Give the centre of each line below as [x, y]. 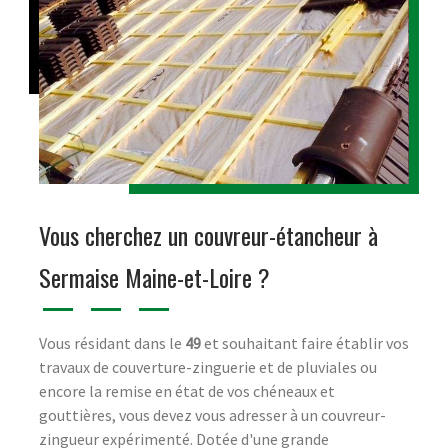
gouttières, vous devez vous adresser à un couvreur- [212, 414]
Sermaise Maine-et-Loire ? [154, 276]
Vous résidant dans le [112, 342]
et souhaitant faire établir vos [305, 342]
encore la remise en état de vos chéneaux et [187, 390]
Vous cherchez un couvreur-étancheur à [208, 234]
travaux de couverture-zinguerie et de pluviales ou [208, 366]
